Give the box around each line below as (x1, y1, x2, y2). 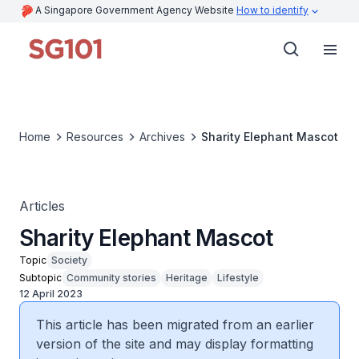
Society (51, 254, 87, 266)
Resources (67, 130, 123, 143)
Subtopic (19, 272, 62, 284)
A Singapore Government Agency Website (35, 4, 236, 16)
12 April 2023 (19, 288, 83, 300)
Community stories (67, 272, 156, 284)
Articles (19, 198, 65, 214)
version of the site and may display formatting (36, 336, 313, 352)
